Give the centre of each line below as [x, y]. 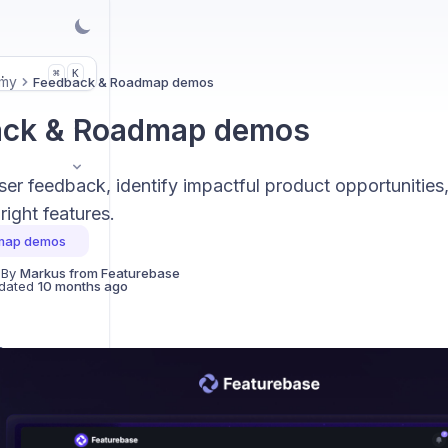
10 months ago [82, 286]
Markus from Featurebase [99, 273]
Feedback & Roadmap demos [123, 82]
